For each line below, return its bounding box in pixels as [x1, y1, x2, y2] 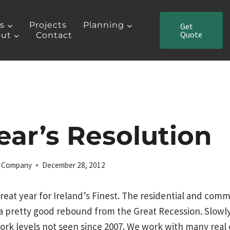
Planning [83, 20, 125, 30]
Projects [29, 20, 67, 30]
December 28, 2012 [42, 160, 106, 170]
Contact [35, 30, 72, 40]
